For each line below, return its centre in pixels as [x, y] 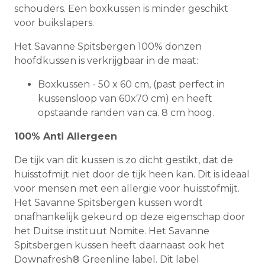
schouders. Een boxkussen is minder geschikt [121, 9]
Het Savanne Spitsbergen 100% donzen [108, 47]
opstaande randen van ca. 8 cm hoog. [126, 113]
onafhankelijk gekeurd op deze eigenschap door [130, 217]
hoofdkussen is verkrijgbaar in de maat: [106, 61]
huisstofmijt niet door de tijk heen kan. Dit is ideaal [132, 174]
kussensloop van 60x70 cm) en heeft [125, 99]
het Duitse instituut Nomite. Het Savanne [112, 231]
